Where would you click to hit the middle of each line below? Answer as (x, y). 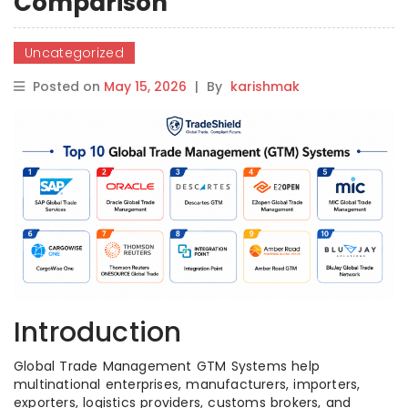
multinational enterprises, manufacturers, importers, (187, 384)
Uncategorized (74, 53)
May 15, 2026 (145, 87)
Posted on (68, 87)
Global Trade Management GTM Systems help (167, 366)
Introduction (98, 332)
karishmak (265, 87)
